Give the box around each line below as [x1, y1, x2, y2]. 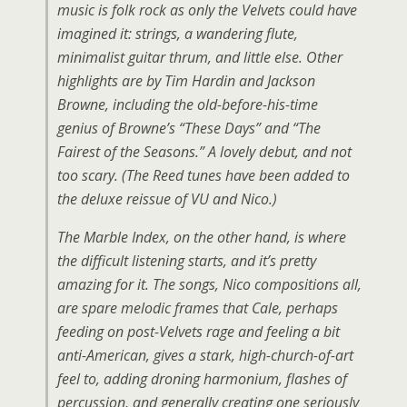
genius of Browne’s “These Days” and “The [57, 118, 321, 138]
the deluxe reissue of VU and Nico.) [57, 189, 277, 209]
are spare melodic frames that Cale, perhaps [57, 298, 338, 318]
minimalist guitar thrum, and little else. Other [57, 47, 342, 67]
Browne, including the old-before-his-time [57, 94, 318, 114]
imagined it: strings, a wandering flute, [57, 24, 298, 44]
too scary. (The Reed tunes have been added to [57, 165, 350, 185]
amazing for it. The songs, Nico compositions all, [57, 274, 362, 294]
